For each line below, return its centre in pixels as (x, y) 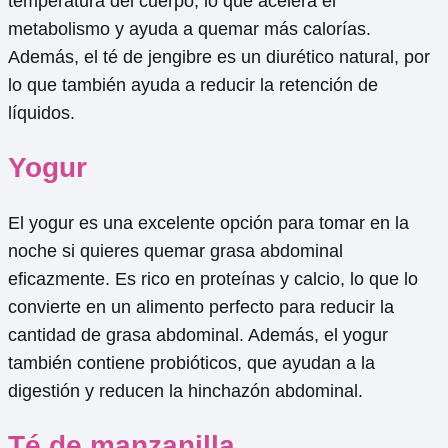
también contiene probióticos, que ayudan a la (191, 363)
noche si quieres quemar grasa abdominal (175, 251)
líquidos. (41, 112)
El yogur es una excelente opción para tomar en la (208, 223)
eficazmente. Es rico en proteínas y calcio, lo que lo (213, 279)
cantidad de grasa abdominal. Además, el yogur (198, 335)
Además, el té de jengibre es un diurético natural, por (219, 56)
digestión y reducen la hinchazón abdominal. (185, 391)
